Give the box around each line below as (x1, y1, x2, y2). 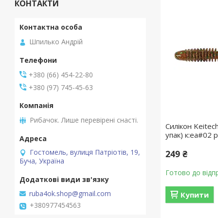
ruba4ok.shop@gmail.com (29, 189, 111, 198)
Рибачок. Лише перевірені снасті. (30, 115, 138, 125)
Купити (181, 190, 209, 200)
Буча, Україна (19, 156, 64, 165)
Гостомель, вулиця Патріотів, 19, (30, 147, 140, 157)
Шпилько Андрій (29, 36, 83, 46)
